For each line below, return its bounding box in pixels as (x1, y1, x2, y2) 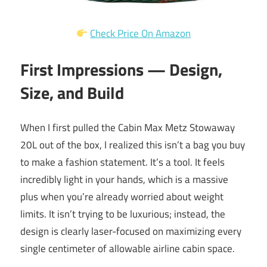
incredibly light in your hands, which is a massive (20, 172, 228, 188)
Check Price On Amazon (90, 26, 191, 42)
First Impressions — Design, (20, 56, 222, 82)
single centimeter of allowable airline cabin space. (20, 241, 235, 257)
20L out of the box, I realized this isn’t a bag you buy (20, 137, 245, 153)
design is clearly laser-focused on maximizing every (20, 223, 241, 240)
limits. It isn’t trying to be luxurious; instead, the (20, 206, 225, 222)
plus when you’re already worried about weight (20, 189, 223, 205)
